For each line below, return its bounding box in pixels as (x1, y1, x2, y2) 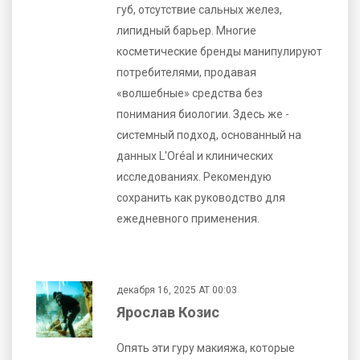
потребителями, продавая (117, 65, 256, 79)
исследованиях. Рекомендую (117, 170, 272, 183)
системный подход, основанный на (117, 128, 301, 141)
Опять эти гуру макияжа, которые (117, 341, 295, 354)
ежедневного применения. (117, 211, 260, 225)
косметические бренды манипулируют (117, 44, 322, 58)
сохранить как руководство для (117, 190, 285, 204)
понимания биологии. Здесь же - (117, 107, 289, 121)
